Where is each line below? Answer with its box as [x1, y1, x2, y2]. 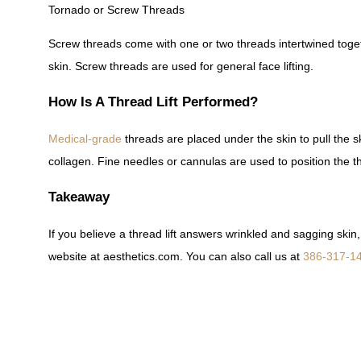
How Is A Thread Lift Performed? [48, 94, 258, 110]
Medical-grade [48, 131, 122, 145]
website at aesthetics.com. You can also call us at [48, 249, 300, 263]
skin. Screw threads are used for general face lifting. [48, 60, 313, 73]
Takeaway [48, 189, 110, 205]
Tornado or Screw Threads [48, 2, 185, 16]
